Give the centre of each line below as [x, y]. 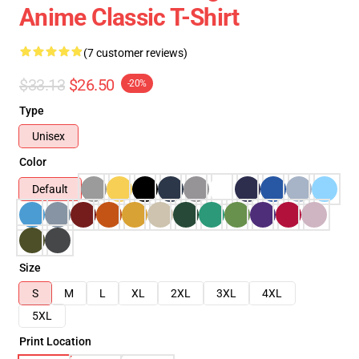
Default [50, 189]
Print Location [55, 341]
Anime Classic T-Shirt [129, 17]
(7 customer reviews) [135, 53]
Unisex [48, 136]
